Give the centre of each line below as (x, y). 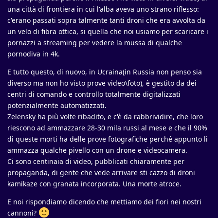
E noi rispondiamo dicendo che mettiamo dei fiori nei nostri (104, 202)
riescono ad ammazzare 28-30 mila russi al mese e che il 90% (107, 128)
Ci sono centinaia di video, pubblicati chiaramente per (96, 162)
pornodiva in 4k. (34, 54)
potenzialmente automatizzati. (57, 106)
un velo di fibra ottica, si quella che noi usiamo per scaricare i (108, 32)
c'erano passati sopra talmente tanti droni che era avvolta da (106, 20)
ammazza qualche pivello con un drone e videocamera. (97, 150)
